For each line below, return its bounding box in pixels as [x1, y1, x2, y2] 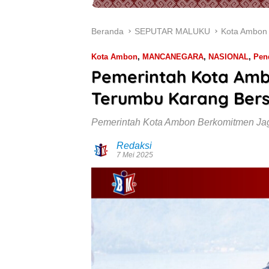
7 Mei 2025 [116, 150, 153, 159]
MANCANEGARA [142, 52, 204, 61]
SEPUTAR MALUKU [134, 26, 210, 36]
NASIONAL [208, 52, 249, 61]
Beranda [91, 26, 124, 36]
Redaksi [116, 140, 152, 151]
